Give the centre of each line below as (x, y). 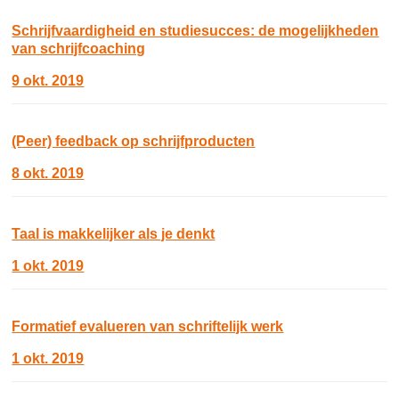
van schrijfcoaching (79, 49)
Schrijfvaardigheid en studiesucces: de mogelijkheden (195, 31)
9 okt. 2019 (48, 81)
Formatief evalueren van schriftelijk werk (148, 326)
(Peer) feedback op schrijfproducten (134, 141)
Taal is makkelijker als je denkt (114, 234)
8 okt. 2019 (48, 173)
